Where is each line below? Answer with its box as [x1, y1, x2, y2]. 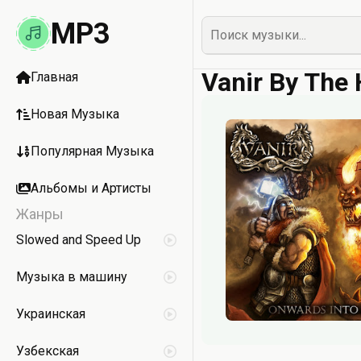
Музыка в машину [16, 269, 127, 284]
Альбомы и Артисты [31, 180, 151, 196]
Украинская [16, 306, 85, 322]
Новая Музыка [31, 106, 119, 122]
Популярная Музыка [31, 143, 154, 159]
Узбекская [16, 343, 79, 359]
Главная [31, 69, 78, 85]
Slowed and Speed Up [16, 232, 141, 247]
